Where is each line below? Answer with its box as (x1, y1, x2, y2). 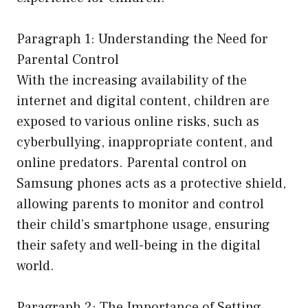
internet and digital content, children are (16, 92, 269, 111)
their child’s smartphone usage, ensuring (16, 216, 270, 234)
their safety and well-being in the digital (16, 236, 261, 255)
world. (16, 257, 54, 276)
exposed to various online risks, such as (16, 113, 259, 131)
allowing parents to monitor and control (16, 195, 264, 214)
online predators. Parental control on (16, 154, 247, 173)
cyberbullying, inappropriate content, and (16, 133, 273, 152)
